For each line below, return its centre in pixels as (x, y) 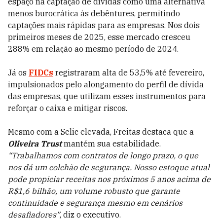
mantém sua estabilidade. (111, 144)
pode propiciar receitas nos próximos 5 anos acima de (109, 179)
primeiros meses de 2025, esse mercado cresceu (99, 37)
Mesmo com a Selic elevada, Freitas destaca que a (101, 132)
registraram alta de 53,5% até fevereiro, (130, 73)
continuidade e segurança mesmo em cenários (95, 203)
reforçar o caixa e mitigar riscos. (68, 108)
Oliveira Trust (35, 144)
